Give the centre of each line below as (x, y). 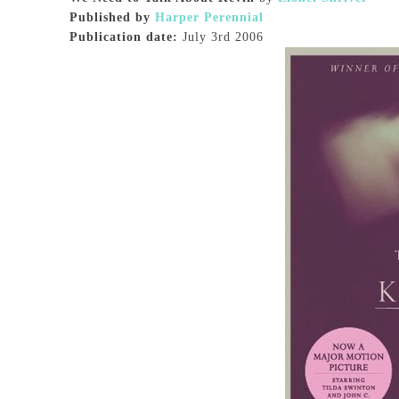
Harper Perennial (209, 17)
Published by (110, 17)
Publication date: (124, 37)
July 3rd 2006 (221, 37)
